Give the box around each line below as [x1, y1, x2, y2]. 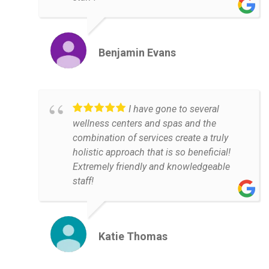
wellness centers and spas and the [73, 118, 216, 130]
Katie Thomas [98, 230, 168, 243]
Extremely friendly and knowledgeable [73, 161, 230, 173]
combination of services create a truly [73, 132, 228, 144]
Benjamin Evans [98, 46, 176, 59]
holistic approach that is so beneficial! [73, 147, 231, 159]
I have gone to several [128, 103, 219, 115]
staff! [73, 175, 94, 187]
